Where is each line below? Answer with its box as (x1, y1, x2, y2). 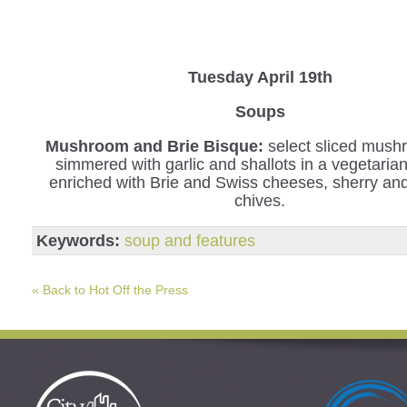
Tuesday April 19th (187, 67, 333, 86)
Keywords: (36, 231, 120, 250)
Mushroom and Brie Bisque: (45, 136, 268, 155)
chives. (234, 191, 286, 210)
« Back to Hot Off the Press (32, 282, 188, 297)
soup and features (124, 231, 255, 250)
